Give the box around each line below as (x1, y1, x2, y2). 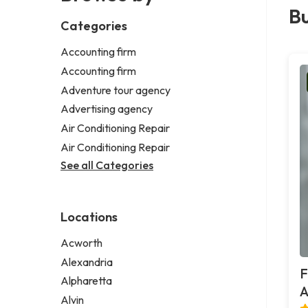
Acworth (60, 235, 102, 250)
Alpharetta (60, 274, 112, 288)
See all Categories (60, 157, 153, 172)
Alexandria (60, 254, 113, 269)
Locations (60, 208, 118, 225)
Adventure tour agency (60, 82, 170, 97)
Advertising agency (60, 102, 153, 116)
